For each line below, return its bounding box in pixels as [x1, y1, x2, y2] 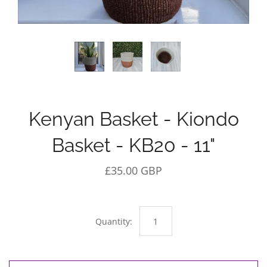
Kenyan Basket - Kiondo [28, 108, 239, 130]
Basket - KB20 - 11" [52, 134, 215, 156]
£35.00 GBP [105, 163, 162, 178]
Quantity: [95, 215, 132, 227]
